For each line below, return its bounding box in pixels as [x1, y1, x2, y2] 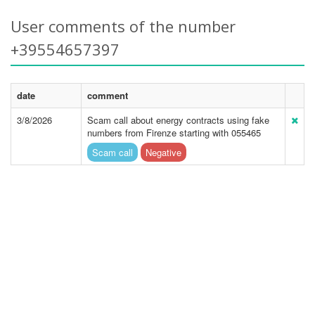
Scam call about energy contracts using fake [87, 113, 269, 127]
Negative [146, 146, 181, 159]
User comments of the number [11, 15, 236, 37]
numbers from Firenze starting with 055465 [87, 126, 261, 139]
